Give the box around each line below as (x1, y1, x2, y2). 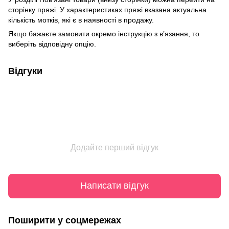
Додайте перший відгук (71, 143, 158, 152)
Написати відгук (80, 180, 149, 191)
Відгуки (8, 65, 42, 76)
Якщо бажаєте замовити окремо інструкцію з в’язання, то (8, 29, 199, 38)
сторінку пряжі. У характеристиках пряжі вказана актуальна (8, 5, 207, 14)
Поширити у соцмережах (8, 215, 121, 225)
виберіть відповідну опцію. (8, 39, 96, 48)
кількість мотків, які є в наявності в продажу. (8, 15, 154, 24)
